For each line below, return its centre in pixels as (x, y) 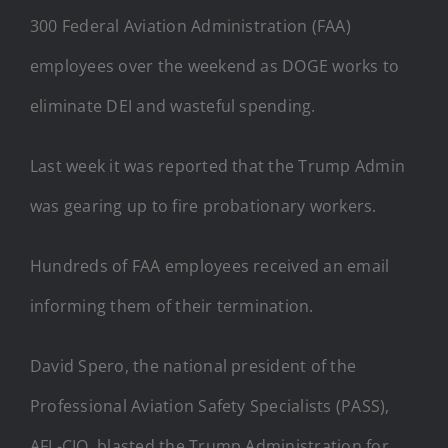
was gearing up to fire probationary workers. (203, 205)
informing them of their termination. (172, 305)
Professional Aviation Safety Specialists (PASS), (210, 405)
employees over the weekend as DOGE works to (215, 65)
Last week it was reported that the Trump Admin (218, 165)
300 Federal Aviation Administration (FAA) (190, 25)
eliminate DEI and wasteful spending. (173, 105)
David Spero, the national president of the (193, 365)
